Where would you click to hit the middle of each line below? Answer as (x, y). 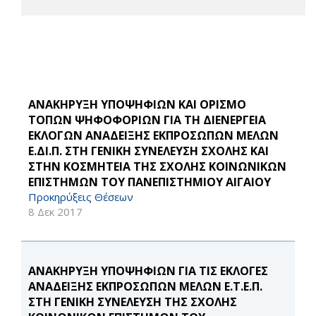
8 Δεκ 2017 (55, 212)
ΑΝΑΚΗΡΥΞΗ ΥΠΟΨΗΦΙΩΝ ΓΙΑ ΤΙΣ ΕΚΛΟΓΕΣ (148, 271)
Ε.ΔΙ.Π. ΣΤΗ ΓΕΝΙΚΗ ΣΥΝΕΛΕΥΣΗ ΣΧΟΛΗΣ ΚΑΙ (148, 151)
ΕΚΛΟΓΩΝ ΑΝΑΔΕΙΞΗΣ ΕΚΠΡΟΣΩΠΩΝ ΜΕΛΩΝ (153, 136)
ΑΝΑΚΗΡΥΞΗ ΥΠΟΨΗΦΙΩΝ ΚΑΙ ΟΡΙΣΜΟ (137, 105)
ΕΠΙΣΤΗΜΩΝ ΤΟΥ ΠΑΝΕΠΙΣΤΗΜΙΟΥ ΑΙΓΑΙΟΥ (150, 182)
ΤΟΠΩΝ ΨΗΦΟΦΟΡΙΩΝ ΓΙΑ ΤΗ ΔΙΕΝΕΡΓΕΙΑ (147, 120)
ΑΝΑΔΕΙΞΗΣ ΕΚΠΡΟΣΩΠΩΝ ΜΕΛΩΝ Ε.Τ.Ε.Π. (145, 287)
